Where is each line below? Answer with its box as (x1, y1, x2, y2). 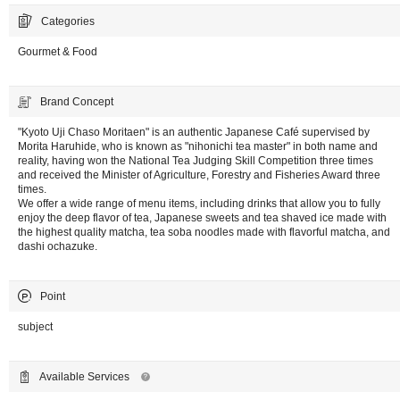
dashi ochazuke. (18, 240, 97, 254)
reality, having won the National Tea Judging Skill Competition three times (18, 154, 373, 168)
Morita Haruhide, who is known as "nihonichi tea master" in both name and (18, 140, 378, 154)
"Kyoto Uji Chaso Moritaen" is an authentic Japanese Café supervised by (18, 126, 370, 139)
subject (18, 321, 53, 334)
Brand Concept (40, 96, 113, 109)
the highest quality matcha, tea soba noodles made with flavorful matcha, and (18, 226, 390, 239)
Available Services (39, 371, 129, 384)
